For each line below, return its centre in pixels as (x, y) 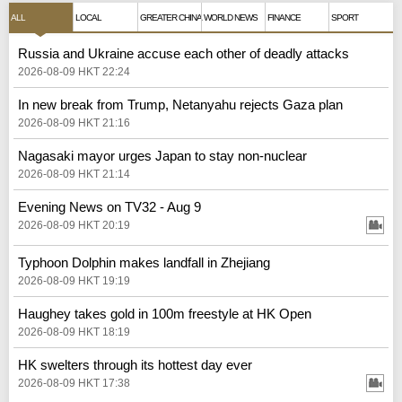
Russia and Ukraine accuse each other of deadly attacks (184, 53)
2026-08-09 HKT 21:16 (74, 122)
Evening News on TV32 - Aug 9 (109, 206)
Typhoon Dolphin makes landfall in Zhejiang (144, 262)
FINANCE (284, 17)
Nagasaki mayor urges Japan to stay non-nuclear (162, 155)
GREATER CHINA (170, 17)
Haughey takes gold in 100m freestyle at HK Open (165, 313)
